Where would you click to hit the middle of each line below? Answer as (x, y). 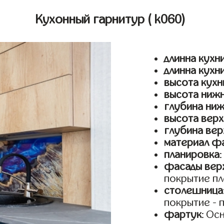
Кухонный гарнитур (92, 19)
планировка (192, 155)
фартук (183, 215)
